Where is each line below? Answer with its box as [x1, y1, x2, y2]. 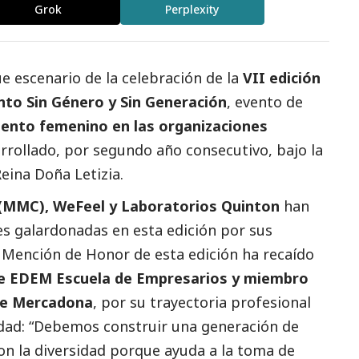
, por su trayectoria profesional [93, 292, 311, 313]
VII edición [243, 68, 321, 88]
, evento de [227, 92, 303, 112]
